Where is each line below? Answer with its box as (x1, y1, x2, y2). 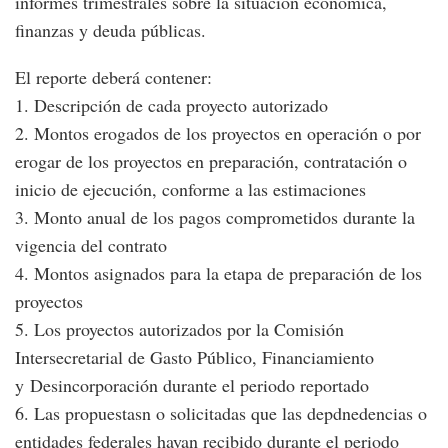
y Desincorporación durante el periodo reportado (15, 373, 369, 398)
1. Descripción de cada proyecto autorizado (15, 93, 328, 118)
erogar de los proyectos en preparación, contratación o (15, 149, 407, 174)
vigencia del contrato (15, 233, 167, 258)
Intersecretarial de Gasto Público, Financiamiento (15, 345, 374, 370)
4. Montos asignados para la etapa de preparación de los (15, 261, 422, 286)
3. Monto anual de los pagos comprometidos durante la (15, 205, 415, 230)
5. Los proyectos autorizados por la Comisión (15, 317, 344, 342)
